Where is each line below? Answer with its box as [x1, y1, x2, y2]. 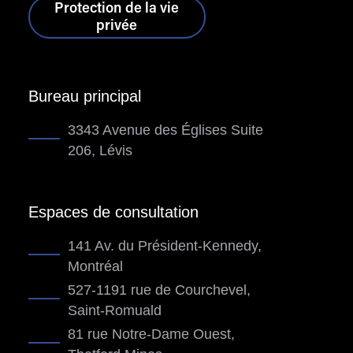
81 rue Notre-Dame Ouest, [67, 326, 235, 343]
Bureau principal [28, 87, 141, 106]
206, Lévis [67, 143, 132, 159]
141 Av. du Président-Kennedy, [67, 238, 262, 255]
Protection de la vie [54, 2, 180, 17]
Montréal [67, 258, 123, 275]
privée [96, 20, 138, 35]
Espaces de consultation [28, 203, 199, 221]
